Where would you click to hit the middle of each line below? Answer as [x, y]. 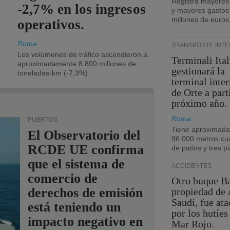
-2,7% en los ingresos [82, 9]
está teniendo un [74, 207]
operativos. [51, 25]
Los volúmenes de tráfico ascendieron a [82, 54]
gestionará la [198, 71]
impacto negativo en [85, 222]
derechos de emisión [85, 193]
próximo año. [199, 103]
